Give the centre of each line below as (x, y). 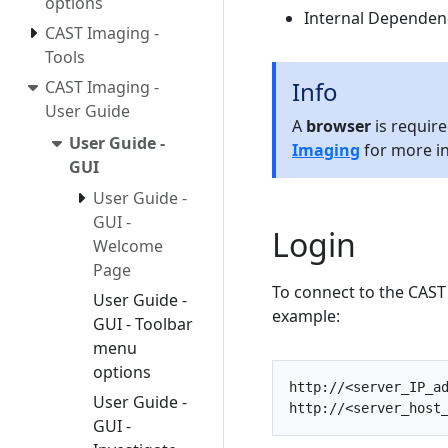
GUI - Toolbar (143, 324)
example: (306, 316)
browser (338, 126)
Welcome (128, 246)
